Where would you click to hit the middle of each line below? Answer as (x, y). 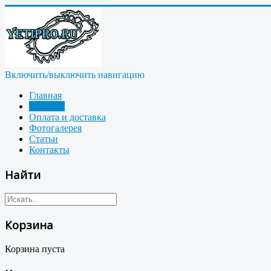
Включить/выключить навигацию (75, 75)
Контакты (49, 150)
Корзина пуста (35, 249)
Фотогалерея (55, 128)
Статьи (44, 139)
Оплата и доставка (67, 117)
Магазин (47, 106)
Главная (45, 95)
